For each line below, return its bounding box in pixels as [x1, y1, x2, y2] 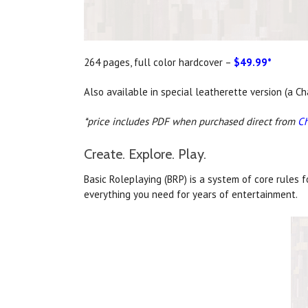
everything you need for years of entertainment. [84, 188, 298, 201]
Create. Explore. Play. [84, 146, 210, 163]
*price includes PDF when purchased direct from [84, 115, 298, 129]
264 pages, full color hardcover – [84, 56, 234, 69]
